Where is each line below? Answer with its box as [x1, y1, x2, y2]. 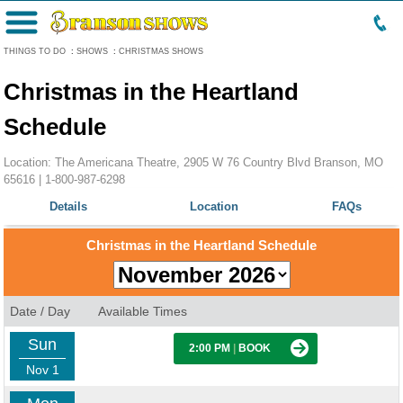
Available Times [98, 304, 187, 318]
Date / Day [10, 304, 70, 318]
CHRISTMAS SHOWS [119, 47, 203, 56]
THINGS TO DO [4, 47, 66, 56]
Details [49, 200, 87, 213]
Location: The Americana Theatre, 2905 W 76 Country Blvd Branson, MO [4, 156, 383, 169]
